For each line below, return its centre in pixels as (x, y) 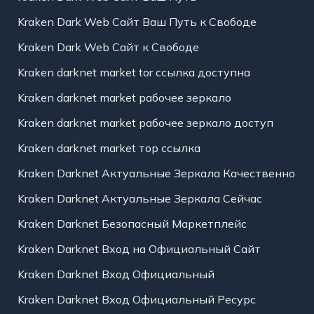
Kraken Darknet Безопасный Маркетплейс (132, 224)
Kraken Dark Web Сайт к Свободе (108, 47)
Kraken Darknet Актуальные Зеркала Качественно (156, 173)
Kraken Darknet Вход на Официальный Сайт (139, 249)
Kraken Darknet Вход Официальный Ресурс (136, 300)
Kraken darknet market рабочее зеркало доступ (145, 123)
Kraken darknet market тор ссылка (109, 148)
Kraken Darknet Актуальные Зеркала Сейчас (139, 199)
